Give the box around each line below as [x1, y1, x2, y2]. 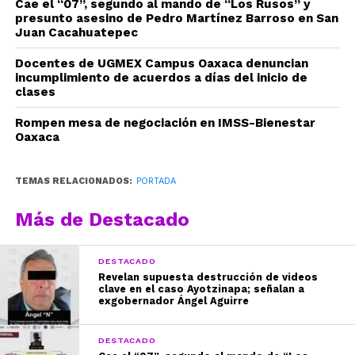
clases [14, 85, 55, 99]
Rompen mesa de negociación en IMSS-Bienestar [14, 116, 315, 130]
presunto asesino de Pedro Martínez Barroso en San [14, 11, 338, 25]
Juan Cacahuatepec [14, 25, 138, 40]
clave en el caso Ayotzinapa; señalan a [98, 283, 305, 295]
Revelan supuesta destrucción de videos [98, 271, 319, 283]
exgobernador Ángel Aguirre [98, 295, 250, 307]
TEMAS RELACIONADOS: [14, 176, 132, 186]
